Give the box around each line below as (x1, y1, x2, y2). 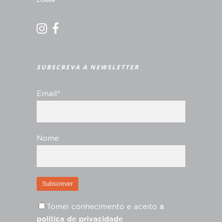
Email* (37, 90, 60, 98)
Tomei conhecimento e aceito (47, 203, 160, 211)
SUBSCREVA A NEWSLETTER (37, 63, 139, 71)
